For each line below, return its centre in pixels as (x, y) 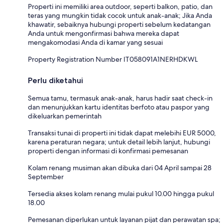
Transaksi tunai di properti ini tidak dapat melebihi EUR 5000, (122, 133)
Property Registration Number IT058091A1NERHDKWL (113, 59)
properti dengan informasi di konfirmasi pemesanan (108, 151)
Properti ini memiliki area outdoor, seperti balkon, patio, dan (120, 7)
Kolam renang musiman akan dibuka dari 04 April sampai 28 (120, 168)
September (46, 177)
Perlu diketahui (56, 81)
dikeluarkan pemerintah (65, 116)
